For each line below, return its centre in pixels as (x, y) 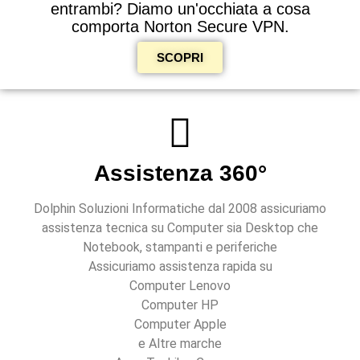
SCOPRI (180, 58)
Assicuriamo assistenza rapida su (180, 267)
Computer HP (180, 305)
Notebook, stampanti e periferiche (180, 247)
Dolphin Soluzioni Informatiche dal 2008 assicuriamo (180, 209)
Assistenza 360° (180, 174)
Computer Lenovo (180, 286)
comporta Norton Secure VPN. (180, 27)
